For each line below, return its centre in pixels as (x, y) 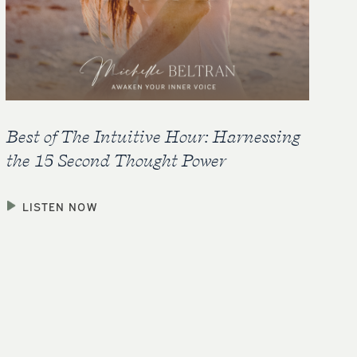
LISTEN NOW (59, 206)
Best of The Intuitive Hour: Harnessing (152, 136)
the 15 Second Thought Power (115, 160)
